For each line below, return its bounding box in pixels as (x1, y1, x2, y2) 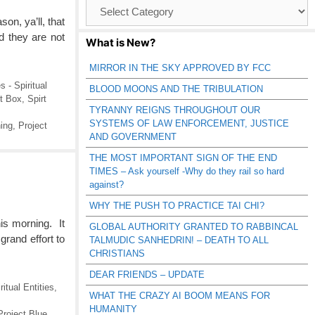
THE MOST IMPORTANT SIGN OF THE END (89, 153, 277, 163)
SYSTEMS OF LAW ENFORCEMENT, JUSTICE (89, 118, 289, 129)
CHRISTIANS (89, 248, 145, 259)
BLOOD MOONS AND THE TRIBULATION (89, 84, 263, 94)
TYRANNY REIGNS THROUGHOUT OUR (89, 105, 260, 115)
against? (89, 179, 124, 190)
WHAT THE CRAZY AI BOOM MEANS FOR (89, 290, 270, 301)
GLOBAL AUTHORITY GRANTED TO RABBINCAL (89, 221, 298, 232)
